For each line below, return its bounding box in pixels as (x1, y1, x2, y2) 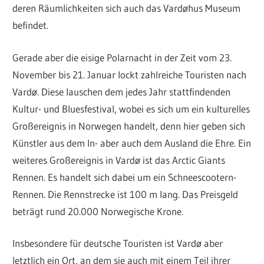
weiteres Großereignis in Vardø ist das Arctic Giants (12, 153, 226, 166)
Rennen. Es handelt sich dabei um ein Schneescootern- (12, 170, 237, 183)
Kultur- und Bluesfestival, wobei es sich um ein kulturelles (12, 102, 250, 115)
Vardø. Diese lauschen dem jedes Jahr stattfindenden (12, 85, 231, 98)
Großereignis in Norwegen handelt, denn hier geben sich (12, 119, 246, 132)
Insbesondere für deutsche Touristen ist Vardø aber (12, 237, 223, 250)
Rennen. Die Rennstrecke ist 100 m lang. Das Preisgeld (12, 187, 239, 200)
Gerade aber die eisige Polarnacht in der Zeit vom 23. (12, 51, 232, 64)
